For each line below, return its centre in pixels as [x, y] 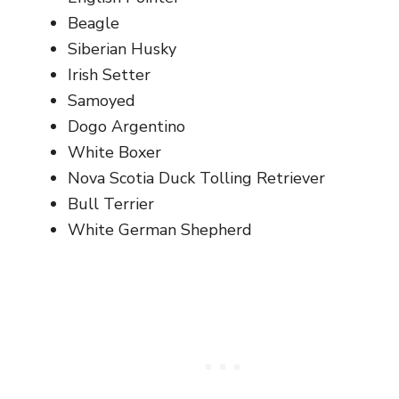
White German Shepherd [160, 230]
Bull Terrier [111, 204]
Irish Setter [109, 75]
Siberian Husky [122, 49]
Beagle [94, 23]
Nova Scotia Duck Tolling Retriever [196, 178]
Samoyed [102, 101]
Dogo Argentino [126, 126]
